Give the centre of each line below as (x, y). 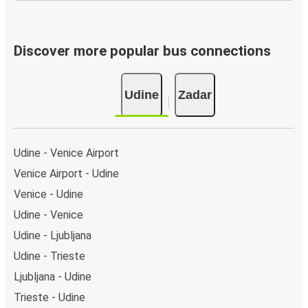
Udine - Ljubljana (53, 235)
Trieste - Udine (49, 297)
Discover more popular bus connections (142, 51)
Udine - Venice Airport (66, 153)
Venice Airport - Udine (66, 173)
